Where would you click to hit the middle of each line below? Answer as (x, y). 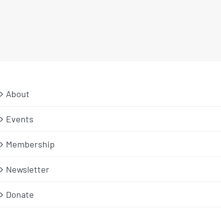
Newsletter (28, 169)
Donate (20, 195)
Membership (30, 144)
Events (20, 119)
